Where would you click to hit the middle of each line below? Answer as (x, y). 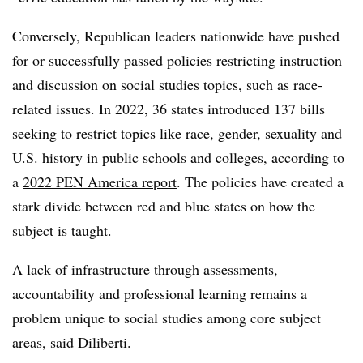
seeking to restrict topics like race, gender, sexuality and (177, 133)
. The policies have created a (260, 181)
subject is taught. (64, 230)
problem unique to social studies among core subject (167, 318)
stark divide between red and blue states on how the (164, 206)
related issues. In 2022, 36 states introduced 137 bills (169, 109)
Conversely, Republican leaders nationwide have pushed (176, 36)
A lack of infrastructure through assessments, (145, 269)
